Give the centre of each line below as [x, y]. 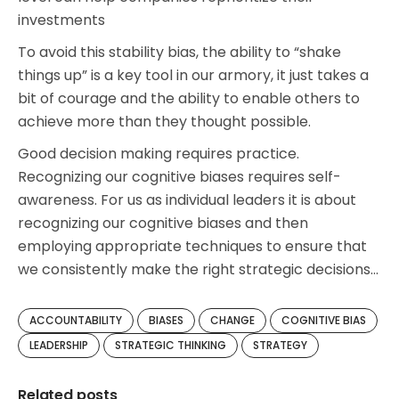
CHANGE [232, 320]
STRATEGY [280, 345]
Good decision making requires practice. [159, 154]
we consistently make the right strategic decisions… [198, 269]
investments [61, 20]
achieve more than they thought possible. [164, 122]
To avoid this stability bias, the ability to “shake [179, 52]
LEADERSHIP [59, 345]
